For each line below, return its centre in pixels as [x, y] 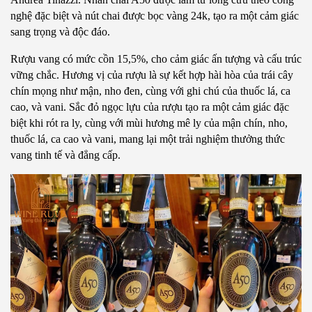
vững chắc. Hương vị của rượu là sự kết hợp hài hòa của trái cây [152, 75]
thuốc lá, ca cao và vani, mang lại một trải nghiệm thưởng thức [148, 139]
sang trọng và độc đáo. [60, 32]
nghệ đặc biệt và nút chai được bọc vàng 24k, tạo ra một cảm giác [155, 16]
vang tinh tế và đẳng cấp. [65, 155]
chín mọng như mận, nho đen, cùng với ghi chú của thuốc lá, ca [150, 91]
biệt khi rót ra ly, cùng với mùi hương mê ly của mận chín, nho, [149, 123]
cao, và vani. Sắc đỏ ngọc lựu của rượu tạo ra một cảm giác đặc [150, 107]
